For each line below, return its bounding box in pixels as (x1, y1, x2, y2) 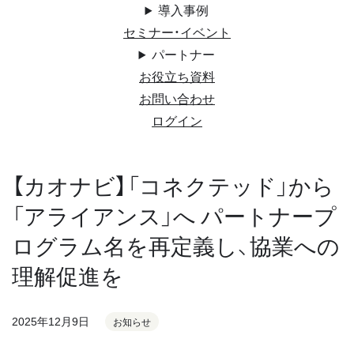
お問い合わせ (139, 88, 215, 107)
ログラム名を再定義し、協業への (12, 229, 340, 262)
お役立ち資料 (139, 66, 215, 85)
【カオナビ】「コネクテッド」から (12, 169, 334, 201)
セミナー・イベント (123, 22, 231, 41)
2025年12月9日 (12, 313, 89, 329)
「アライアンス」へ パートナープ (12, 199, 337, 232)
